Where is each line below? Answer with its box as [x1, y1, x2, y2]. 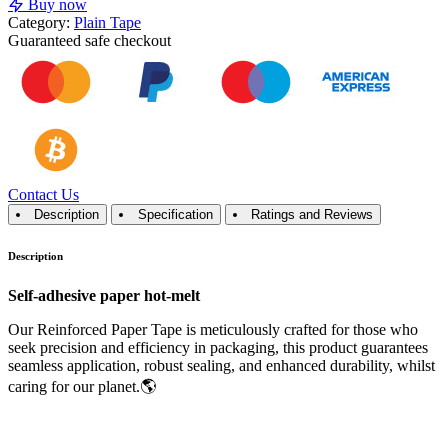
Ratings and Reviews [250, 207, 373, 223]
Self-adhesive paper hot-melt [8, 287, 204, 305]
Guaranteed [8, 32, 85, 50]
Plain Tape [74, 14, 141, 32]
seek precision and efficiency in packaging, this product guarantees [8, 339, 428, 357]
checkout [110, 32, 171, 50]
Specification [137, 207, 213, 223]
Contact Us [8, 186, 79, 204]
